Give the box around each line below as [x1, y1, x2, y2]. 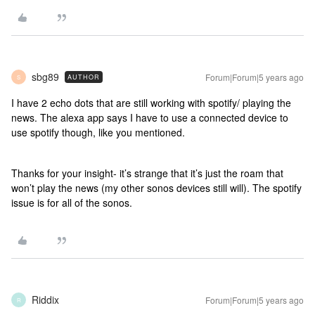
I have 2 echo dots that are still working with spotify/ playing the [11, 96, 291, 110]
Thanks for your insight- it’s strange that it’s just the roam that [11, 166, 283, 180]
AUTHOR [67, 72, 100, 82]
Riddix [32, 292, 59, 307]
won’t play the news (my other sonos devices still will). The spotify [11, 181, 302, 195]
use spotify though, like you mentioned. [11, 125, 188, 139]
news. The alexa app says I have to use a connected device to [11, 110, 288, 124]
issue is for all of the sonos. [11, 195, 132, 210]
